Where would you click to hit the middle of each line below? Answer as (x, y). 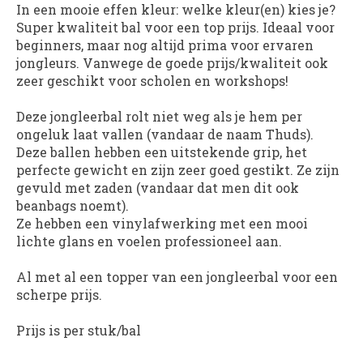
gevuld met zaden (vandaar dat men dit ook (158, 188)
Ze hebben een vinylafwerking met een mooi (162, 224)
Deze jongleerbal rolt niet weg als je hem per (159, 117)
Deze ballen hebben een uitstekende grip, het (162, 152)
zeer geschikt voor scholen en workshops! (152, 81)
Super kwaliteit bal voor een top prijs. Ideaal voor (175, 28)
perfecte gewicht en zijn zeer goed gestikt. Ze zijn (178, 170)
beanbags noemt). (73, 206)
